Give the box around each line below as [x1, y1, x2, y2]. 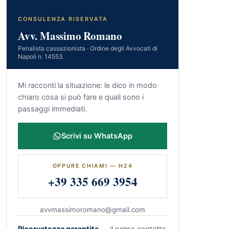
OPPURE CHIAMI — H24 [52, 162, 133, 169]
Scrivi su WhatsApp [61, 131, 132, 141]
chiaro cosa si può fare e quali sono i [18, 92, 144, 101]
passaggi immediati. [18, 104, 87, 113]
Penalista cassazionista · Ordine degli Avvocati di [18, 44, 157, 52]
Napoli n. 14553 [18, 52, 63, 60]
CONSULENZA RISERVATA [18, 15, 108, 22]
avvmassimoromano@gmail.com [40, 205, 145, 214]
